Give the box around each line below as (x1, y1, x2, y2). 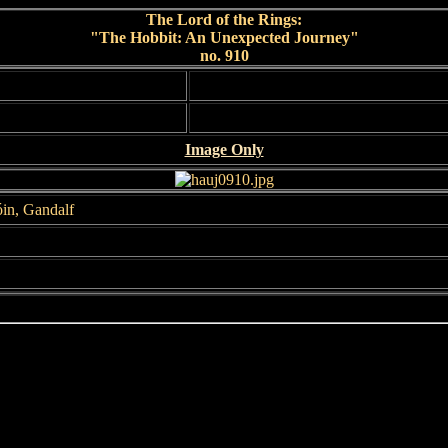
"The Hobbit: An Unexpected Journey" (89, 29, 359, 46)
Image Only (184, 141, 264, 158)
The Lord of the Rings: (146, 11, 302, 28)
